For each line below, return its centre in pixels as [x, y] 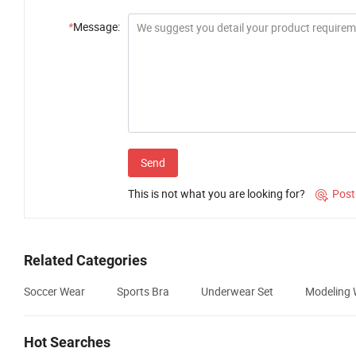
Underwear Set [237, 292]
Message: [97, 27]
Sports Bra [143, 292]
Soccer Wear [54, 292]
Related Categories [85, 261]
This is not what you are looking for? [217, 194]
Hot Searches [67, 342]
